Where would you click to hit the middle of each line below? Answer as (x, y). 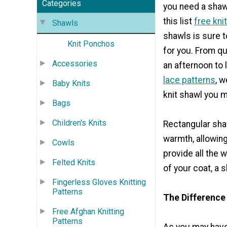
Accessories (75, 63)
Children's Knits (79, 123)
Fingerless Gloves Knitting (99, 182)
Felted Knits (74, 162)
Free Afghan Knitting (88, 211)
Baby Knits (71, 83)
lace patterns (189, 80)
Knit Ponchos (91, 44)
